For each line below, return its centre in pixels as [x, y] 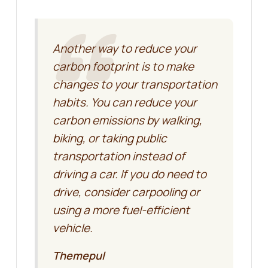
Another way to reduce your [125, 49]
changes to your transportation [135, 85]
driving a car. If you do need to [130, 174]
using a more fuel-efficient [121, 210]
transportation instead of [119, 156]
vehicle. [73, 228]
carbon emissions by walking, [127, 121]
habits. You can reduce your [125, 103]
